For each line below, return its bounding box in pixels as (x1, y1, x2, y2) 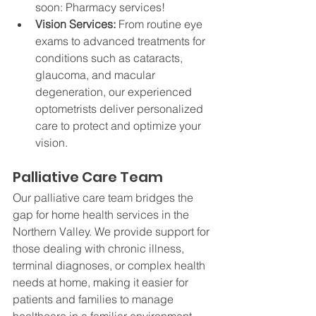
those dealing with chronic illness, (13, 241, 187, 255)
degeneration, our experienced (35, 84, 195, 99)
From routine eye (119, 16, 205, 31)
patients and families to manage (13, 291, 176, 306)
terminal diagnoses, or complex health (13, 257, 208, 272)
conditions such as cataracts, (35, 50, 186, 65)
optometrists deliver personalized (35, 101, 206, 116)
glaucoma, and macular (35, 67, 158, 82)
